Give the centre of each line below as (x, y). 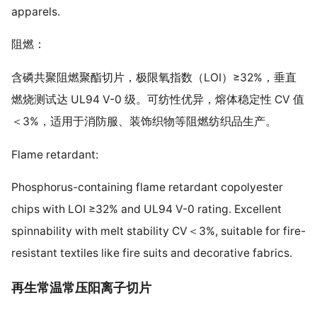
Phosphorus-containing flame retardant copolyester (147, 188)
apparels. (35, 11)
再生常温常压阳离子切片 (81, 288)
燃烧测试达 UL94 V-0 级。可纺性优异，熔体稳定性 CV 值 (157, 100)
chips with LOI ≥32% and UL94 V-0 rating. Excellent (146, 209)
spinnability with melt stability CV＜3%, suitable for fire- (158, 231)
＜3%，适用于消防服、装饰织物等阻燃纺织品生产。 (144, 122)
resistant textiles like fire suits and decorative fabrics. (151, 253)
